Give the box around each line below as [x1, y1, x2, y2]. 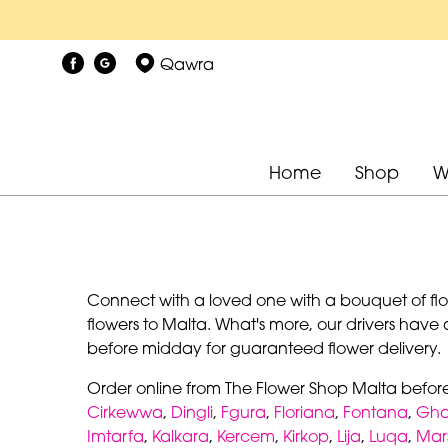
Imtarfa [87, 425, 144, 446]
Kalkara [152, 425, 209, 446]
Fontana [343, 401, 408, 422]
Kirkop [283, 425, 329, 446]
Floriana [274, 401, 335, 422]
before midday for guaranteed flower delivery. [87, 337, 441, 358]
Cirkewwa [87, 401, 163, 422]
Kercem [217, 425, 275, 446]
